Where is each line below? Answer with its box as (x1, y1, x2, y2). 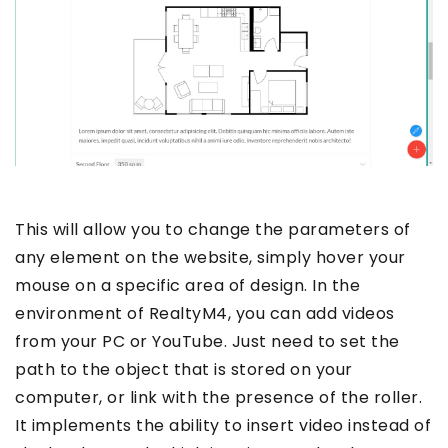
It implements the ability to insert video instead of (15, 413, 431, 437)
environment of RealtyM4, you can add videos (15, 301, 395, 325)
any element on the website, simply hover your (15, 245, 406, 269)
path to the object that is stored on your (15, 357, 353, 381)
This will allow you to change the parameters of (15, 217, 411, 241)
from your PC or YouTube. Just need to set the (15, 329, 400, 353)
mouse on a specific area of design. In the (15, 273, 360, 297)
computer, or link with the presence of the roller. (15, 385, 422, 409)
